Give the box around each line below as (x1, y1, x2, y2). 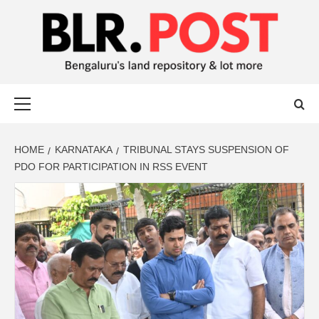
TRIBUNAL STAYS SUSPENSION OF (123, 143, 289, 155)
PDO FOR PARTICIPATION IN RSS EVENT (14, 160, 208, 172)
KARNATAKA (55, 143, 113, 155)
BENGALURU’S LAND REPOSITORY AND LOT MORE (14, 78, 259, 90)
